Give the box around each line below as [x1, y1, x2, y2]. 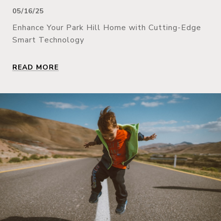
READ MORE [12, 62, 59, 72]
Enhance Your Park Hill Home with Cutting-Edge [12, 22, 201, 33]
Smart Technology [12, 34, 84, 45]
